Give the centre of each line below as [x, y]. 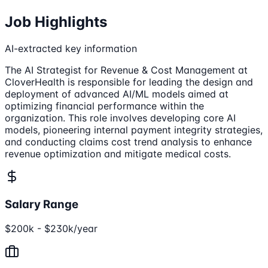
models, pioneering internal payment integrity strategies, [134, 130]
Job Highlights [56, 22]
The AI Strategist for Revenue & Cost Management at [126, 70]
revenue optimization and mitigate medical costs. [118, 154]
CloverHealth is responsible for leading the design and [129, 82]
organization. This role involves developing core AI [120, 118]
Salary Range [42, 204]
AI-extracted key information [71, 49]
